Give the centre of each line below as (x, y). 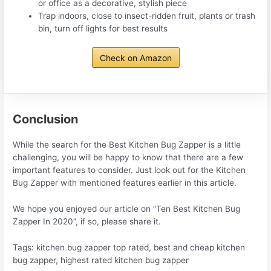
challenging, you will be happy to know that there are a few (128, 158)
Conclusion (46, 119)
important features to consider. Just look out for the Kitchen (129, 170)
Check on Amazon (135, 58)
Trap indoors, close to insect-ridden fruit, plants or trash (147, 15)
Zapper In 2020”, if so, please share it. (87, 222)
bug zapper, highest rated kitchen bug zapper (101, 260)
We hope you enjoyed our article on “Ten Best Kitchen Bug (127, 209)
